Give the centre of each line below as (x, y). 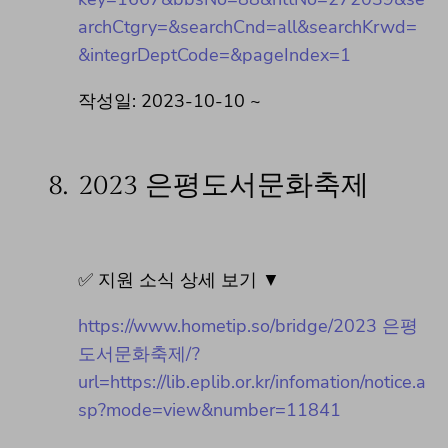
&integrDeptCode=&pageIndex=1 (214, 55)
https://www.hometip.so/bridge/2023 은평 (248, 326)
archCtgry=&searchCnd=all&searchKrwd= (247, 27)
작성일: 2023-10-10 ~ (169, 101)
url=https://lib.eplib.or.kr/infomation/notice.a (252, 382)
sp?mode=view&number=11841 (209, 410)
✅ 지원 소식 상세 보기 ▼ (179, 280)
